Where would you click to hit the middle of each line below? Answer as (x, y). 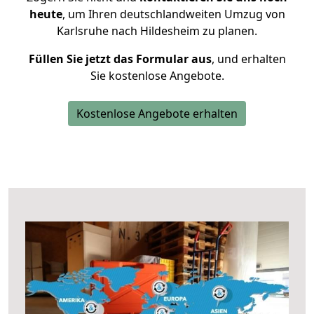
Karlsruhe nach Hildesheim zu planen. (157, 31)
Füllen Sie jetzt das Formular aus (120, 59)
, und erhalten (248, 59)
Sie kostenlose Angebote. (157, 76)
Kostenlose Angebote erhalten (157, 114)
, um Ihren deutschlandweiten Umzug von (173, 14)
